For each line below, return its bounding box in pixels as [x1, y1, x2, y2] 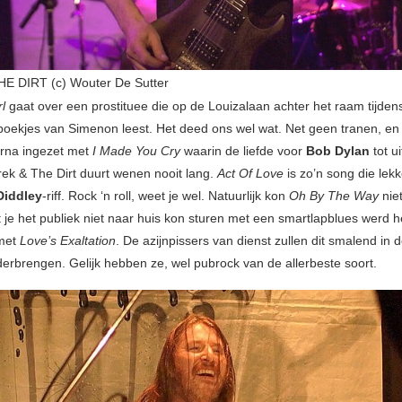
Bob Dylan [306, 144, 370, 159]
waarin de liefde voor [180, 144, 306, 159]
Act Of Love [217, 166, 284, 181]
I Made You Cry [92, 144, 180, 159]
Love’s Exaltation [20, 233, 116, 249]
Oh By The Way [289, 188, 379, 204]
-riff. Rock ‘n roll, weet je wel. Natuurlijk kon [42, 188, 289, 204]
